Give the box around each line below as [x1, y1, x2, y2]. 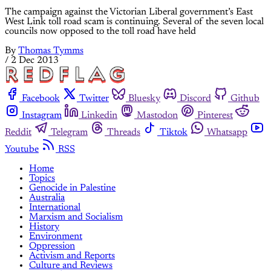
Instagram [22, 110, 62, 120]
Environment [29, 231, 82, 241]
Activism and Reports [29, 250, 115, 261]
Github [230, 93, 260, 103]
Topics [29, 173, 55, 183]
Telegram [51, 127, 88, 137]
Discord [180, 93, 211, 103]
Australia [29, 192, 65, 203]
